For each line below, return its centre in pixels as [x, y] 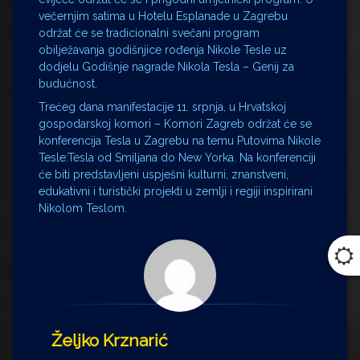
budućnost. [68, 84]
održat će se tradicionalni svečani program [149, 33]
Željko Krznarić [110, 340]
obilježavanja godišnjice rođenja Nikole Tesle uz [163, 50]
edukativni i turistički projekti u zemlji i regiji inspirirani [176, 191]
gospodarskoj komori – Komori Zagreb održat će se [175, 124]
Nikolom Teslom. [83, 208]
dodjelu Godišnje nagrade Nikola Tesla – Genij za [166, 67]
